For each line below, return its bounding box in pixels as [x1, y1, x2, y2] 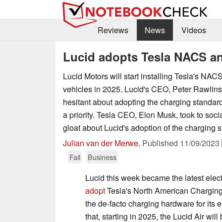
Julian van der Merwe [63, 137, 138, 149]
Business [88, 151, 116, 162]
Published [142, 137, 180, 149]
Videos [181, 24, 206, 36]
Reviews [97, 24, 128, 36]
